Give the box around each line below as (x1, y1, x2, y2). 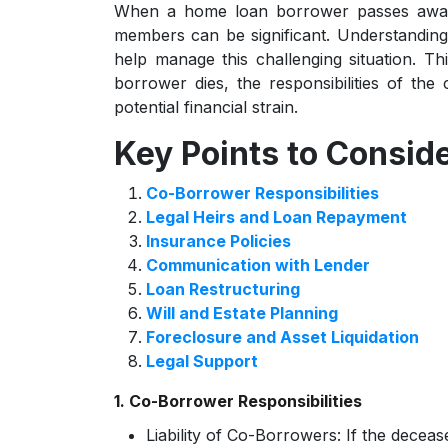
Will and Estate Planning (146, 303, 338, 323)
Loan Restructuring (146, 279, 300, 299)
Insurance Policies (146, 231, 291, 251)
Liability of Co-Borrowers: (146, 425, 341, 445)
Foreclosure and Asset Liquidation (146, 327, 419, 347)
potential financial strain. (114, 97, 298, 117)
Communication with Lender (146, 255, 370, 275)
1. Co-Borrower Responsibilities (114, 391, 362, 411)
